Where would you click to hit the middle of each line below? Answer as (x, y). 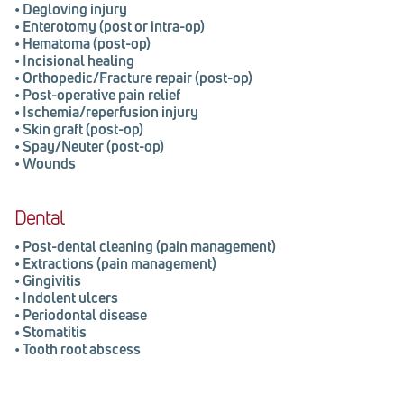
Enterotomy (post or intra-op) (114, 26)
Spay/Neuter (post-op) (93, 146)
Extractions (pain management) (119, 263)
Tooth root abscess (82, 349)
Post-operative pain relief (101, 94)
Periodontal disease (85, 314)
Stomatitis (55, 331)
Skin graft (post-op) (83, 129)
